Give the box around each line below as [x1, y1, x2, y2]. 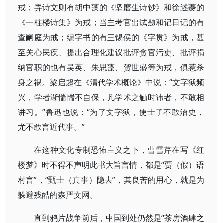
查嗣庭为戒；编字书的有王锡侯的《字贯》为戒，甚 [18, 32, 205, 43]
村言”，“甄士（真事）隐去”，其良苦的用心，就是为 [18, 174, 205, 185]
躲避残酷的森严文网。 [18, 189, 98, 200]
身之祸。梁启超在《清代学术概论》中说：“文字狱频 [18, 77, 205, 88]
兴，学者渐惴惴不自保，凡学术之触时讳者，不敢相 [18, 92, 205, 103]
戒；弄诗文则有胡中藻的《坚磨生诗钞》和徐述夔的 [18, 2, 205, 13]
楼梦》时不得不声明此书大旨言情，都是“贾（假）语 [18, 159, 205, 170]
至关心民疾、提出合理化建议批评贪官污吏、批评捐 [18, 47, 205, 58]
